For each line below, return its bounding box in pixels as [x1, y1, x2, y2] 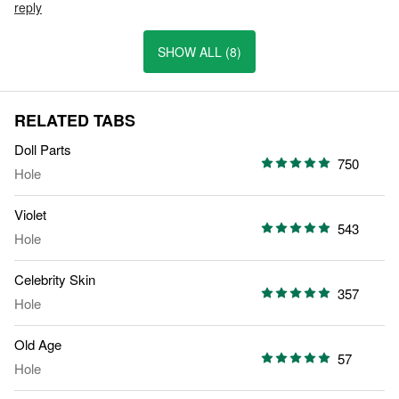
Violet [14, 205, 46, 224]
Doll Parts [14, 140, 71, 159]
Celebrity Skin [14, 270, 95, 289]
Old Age [14, 335, 61, 354]
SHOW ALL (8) [158, 43, 241, 61]
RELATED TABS [14, 109, 135, 133]
